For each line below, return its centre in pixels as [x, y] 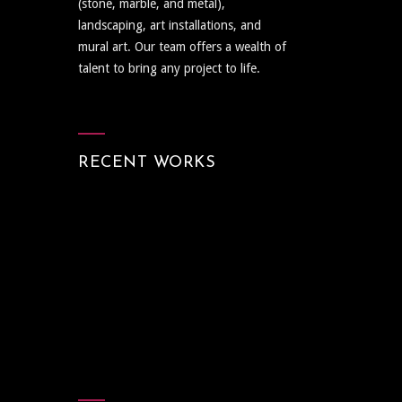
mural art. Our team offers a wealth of [182, 46]
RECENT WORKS [147, 162]
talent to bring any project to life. [169, 68]
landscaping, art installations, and [170, 25]
